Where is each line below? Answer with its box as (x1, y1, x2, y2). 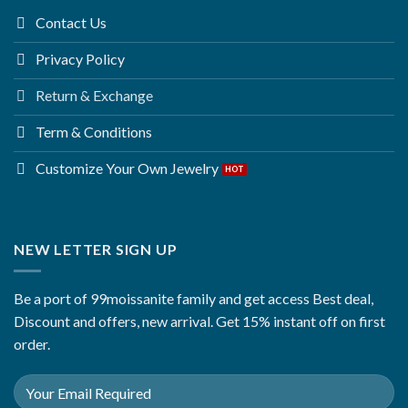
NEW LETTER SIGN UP (14, 240, 178, 258)
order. (14, 335, 50, 353)
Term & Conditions (36, 122, 152, 140)
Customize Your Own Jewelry (36, 158, 219, 177)
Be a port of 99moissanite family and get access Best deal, (14, 290, 373, 308)
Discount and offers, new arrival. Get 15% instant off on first (14, 312, 385, 331)
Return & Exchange (36, 86, 153, 104)
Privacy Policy (36, 49, 125, 67)
